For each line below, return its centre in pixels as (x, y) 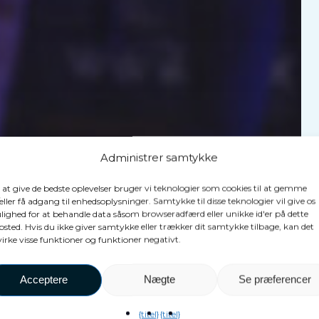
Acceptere (44, 279)
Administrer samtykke (159, 157)
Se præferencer (274, 279)
